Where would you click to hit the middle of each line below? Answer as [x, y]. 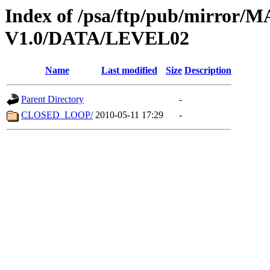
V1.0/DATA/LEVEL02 [97, 38]
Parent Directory [52, 99]
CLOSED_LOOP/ [57, 115]
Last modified [129, 71]
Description [208, 71]
